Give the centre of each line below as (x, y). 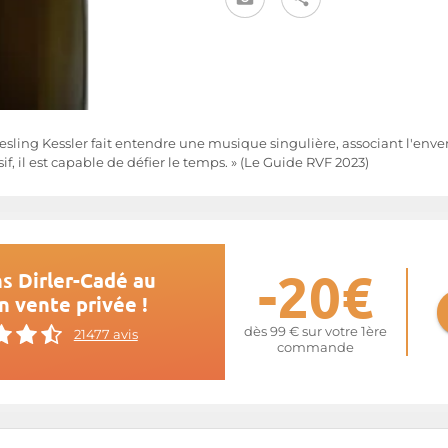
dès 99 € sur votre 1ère (315, 331)
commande (315, 347)
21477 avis (105, 334)
